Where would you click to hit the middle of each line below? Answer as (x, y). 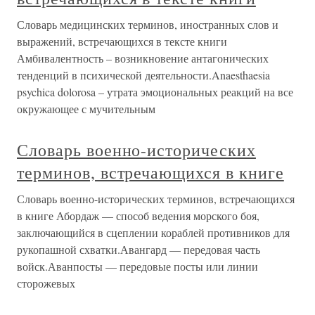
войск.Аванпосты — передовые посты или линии (137, 266)
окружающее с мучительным (86, 109)
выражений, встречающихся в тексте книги (122, 41)
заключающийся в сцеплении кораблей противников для (153, 232)
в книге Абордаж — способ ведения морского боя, (138, 216)
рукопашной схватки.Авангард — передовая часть (139, 249)
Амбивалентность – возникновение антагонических (143, 58)
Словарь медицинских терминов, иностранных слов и (148, 24)
